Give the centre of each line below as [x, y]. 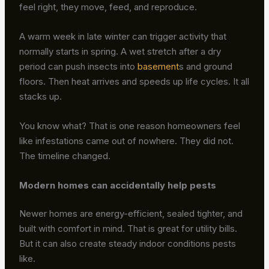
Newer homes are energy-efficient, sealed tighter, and [131, 214]
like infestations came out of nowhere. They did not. [127, 141]
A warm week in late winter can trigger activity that [123, 36]
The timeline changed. [65, 156]
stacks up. [41, 96]
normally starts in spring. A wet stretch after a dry [120, 51]
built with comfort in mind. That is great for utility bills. [128, 229]
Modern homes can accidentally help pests [118, 185]
